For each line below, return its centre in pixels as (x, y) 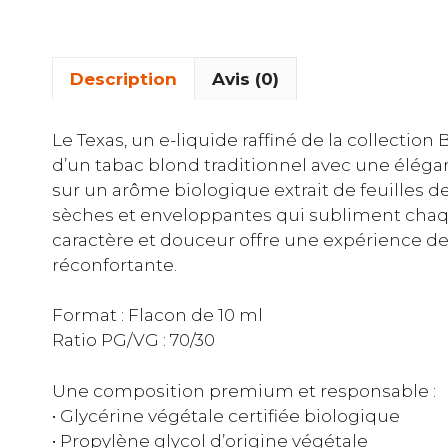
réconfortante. (114, 264)
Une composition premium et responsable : (244, 390)
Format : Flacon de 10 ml (157, 315)
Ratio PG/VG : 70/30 (133, 340)
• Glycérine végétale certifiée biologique (226, 415)
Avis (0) (245, 78)
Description (123, 78)
